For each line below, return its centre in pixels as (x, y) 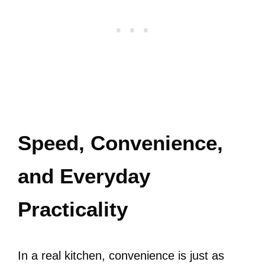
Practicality (73, 209)
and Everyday (84, 176)
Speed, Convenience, (120, 143)
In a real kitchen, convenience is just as (121, 256)
